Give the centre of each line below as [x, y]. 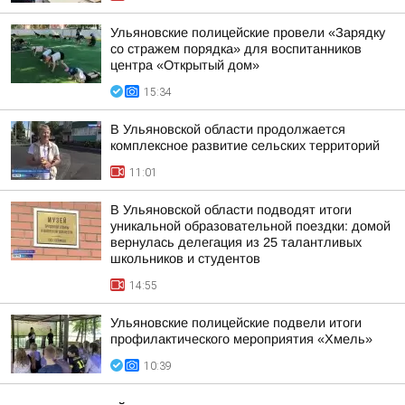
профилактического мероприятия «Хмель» [241, 339]
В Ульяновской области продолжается [228, 129]
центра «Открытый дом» [185, 65]
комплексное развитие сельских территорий [245, 146]
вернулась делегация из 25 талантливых [236, 242]
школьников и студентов [185, 259]
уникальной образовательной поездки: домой [250, 226]
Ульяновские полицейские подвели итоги [236, 323]
